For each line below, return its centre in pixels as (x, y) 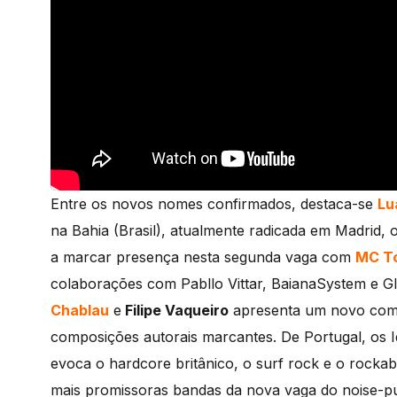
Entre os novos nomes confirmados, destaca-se (212, 203)
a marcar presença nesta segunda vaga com (203, 257)
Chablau (80, 310)
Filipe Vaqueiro (175, 310)
